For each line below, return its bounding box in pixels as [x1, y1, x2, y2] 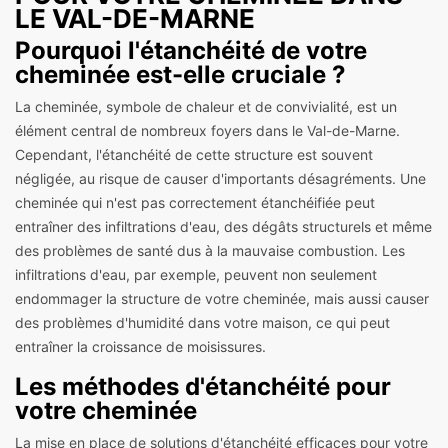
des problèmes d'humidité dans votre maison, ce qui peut [15, 313, 390, 331]
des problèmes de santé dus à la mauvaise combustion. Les [15, 241, 405, 259]
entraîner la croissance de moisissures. [15, 337, 266, 355]
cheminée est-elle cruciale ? [15, 59, 346, 89]
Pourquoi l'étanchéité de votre [15, 35, 367, 65]
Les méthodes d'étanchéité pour [15, 371, 391, 401]
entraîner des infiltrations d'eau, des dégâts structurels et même [15, 217, 432, 235]
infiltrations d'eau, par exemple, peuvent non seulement [15, 265, 377, 283]
